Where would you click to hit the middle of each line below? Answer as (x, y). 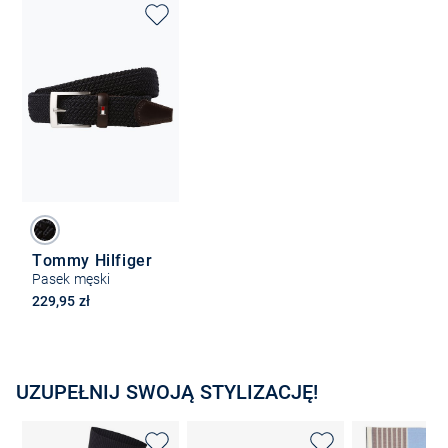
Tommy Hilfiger (92, 260)
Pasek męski (71, 278)
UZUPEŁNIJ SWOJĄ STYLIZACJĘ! (167, 391)
